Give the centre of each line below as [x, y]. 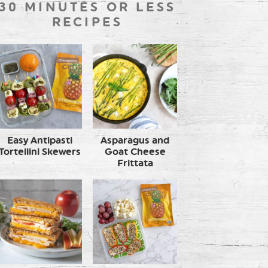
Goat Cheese [135, 151]
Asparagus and [135, 140]
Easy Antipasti [40, 140]
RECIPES [87, 22]
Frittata [135, 163]
